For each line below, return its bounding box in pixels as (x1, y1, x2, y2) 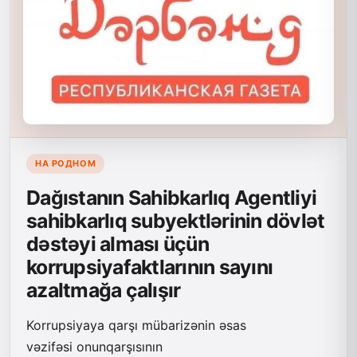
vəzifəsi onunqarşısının (26, 339, 163, 355)
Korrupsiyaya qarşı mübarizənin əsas (26, 317, 246, 334)
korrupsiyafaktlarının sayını (26, 255, 273, 280)
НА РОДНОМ (35, 158, 96, 170)
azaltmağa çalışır (26, 278, 181, 303)
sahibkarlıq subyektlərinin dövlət (26, 209, 325, 233)
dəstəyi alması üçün (26, 232, 209, 257)
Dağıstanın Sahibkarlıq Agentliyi (26, 186, 317, 210)
